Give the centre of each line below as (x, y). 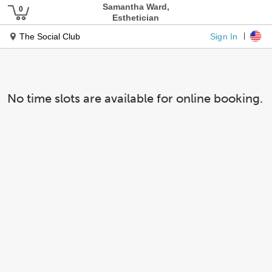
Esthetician (136, 18)
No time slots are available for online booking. (135, 98)
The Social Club (50, 36)
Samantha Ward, (136, 7)
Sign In (224, 36)
